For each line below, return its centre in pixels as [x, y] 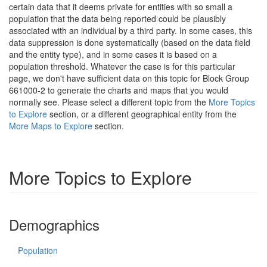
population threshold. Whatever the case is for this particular [122, 66]
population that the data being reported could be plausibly [117, 18]
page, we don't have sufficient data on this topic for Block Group [129, 78]
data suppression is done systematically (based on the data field [130, 42]
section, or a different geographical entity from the [142, 114]
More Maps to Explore [51, 126]
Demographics [54, 224]
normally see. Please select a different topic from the [109, 102]
